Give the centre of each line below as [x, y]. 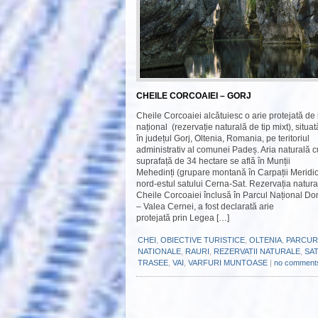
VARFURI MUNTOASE [228, 263]
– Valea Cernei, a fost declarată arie [205, 207]
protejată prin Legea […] [183, 218]
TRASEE [153, 263]
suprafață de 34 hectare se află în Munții [213, 161]
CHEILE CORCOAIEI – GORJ [194, 96]
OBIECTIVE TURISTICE [203, 240]
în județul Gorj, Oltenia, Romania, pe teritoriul [223, 138]
